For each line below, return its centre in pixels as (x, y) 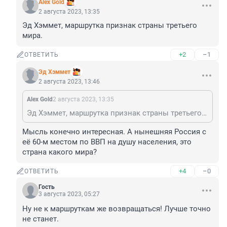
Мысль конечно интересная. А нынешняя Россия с (114, 132)
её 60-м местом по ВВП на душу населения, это (107, 142)
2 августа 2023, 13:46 (69, 82)
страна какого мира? (60, 152)
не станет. (41, 219)
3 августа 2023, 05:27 (69, 194)
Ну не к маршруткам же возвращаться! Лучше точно (117, 209)
